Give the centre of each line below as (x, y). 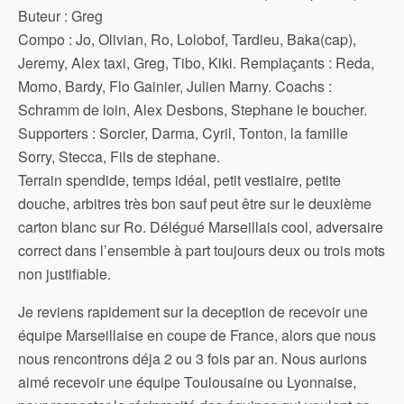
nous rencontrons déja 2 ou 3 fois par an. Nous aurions (193, 358)
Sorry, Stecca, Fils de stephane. (119, 156)
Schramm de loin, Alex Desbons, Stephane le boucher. (193, 110)
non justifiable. (64, 274)
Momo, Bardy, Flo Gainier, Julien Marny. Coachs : (175, 86)
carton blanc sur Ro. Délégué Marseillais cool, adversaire (201, 227)
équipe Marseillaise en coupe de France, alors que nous (197, 335)
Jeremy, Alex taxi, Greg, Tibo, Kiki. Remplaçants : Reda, (196, 63)
